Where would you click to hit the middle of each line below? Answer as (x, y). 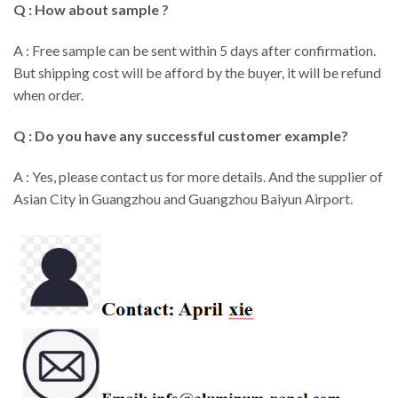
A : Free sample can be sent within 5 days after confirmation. (195, 51)
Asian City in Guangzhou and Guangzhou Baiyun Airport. (183, 198)
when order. (48, 95)
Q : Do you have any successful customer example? (181, 135)
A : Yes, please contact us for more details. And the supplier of (198, 176)
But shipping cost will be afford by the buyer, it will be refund (197, 73)
